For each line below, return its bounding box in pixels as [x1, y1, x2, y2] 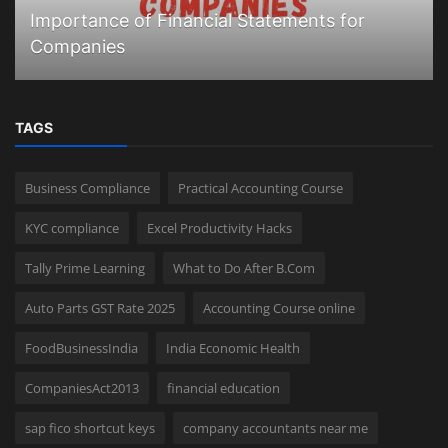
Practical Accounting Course [178, 179, 343, 198]
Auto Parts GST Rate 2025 [25, 299, 175, 318]
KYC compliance [25, 219, 119, 238]
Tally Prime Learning [25, 259, 145, 278]
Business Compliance [25, 179, 150, 198]
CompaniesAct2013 [25, 379, 139, 398]
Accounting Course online [203, 299, 355, 318]
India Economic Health [166, 339, 300, 358]
